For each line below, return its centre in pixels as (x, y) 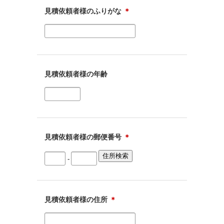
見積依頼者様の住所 (77, 199)
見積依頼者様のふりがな (84, 11)
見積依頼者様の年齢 (76, 74)
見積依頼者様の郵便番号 (84, 137)
